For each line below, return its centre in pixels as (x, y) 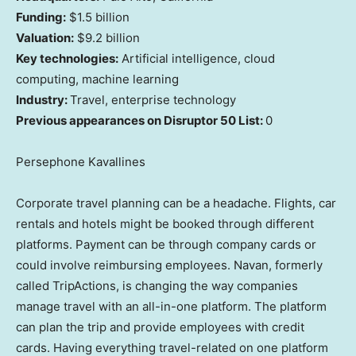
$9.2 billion (107, 38)
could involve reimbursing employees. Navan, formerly (169, 265)
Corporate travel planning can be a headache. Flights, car (176, 203)
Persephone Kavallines (82, 162)
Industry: (43, 100)
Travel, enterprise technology (153, 100)
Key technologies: (67, 59)
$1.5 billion (98, 17)
